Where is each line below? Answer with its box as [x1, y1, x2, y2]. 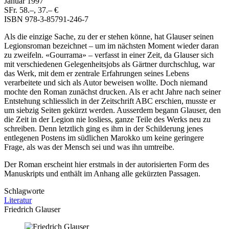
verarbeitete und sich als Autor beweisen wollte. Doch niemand [4, 78, 208, 87]
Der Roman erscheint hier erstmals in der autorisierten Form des [4, 160, 209, 169]
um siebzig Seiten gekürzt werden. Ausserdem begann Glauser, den [4, 106, 221, 115]
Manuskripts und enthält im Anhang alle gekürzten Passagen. [4, 169, 200, 178]
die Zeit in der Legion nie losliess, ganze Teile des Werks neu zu [4, 115, 211, 124]
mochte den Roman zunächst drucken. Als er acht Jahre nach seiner [4, 87, 221, 97]
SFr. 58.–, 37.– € [4, 6, 58, 15]
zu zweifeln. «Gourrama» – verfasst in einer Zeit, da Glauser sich [4, 51, 214, 60]
